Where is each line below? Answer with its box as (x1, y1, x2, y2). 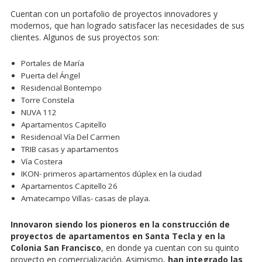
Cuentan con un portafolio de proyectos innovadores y (11, 8, 218, 20)
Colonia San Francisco (11, 242, 101, 254)
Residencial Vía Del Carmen (21, 132, 120, 143)
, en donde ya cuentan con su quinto (101, 242, 239, 254)
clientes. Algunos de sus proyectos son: (11, 32, 159, 43)
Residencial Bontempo (21, 82, 102, 94)
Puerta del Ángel (21, 70, 80, 81)
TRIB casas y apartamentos (21, 144, 119, 155)
